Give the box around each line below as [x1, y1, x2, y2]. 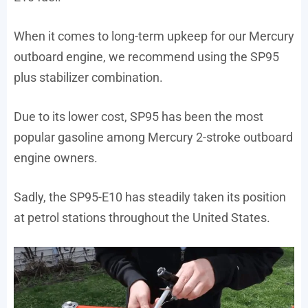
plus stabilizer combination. [14, 69, 163, 85]
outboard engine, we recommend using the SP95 [14, 49, 279, 64]
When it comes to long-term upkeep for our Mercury [14, 28, 294, 43]
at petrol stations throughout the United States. [14, 210, 270, 225]
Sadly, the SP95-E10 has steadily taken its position [14, 189, 286, 204]
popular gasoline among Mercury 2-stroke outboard [14, 129, 293, 144]
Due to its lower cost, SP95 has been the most [14, 109, 263, 124]
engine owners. [14, 150, 98, 165]
